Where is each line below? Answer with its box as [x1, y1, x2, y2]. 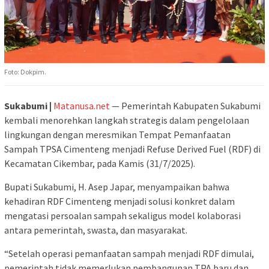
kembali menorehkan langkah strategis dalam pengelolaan [4, 114, 249, 127]
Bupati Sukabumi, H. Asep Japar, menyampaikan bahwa [4, 181, 229, 193]
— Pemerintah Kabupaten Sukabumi [110, 100, 261, 112]
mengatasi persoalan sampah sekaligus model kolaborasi [4, 210, 241, 222]
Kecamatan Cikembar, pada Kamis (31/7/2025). [4, 157, 195, 170]
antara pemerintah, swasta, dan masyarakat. [4, 224, 187, 237]
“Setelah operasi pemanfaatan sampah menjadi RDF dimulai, [4, 247, 254, 260]
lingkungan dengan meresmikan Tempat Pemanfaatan [4, 128, 231, 141]
